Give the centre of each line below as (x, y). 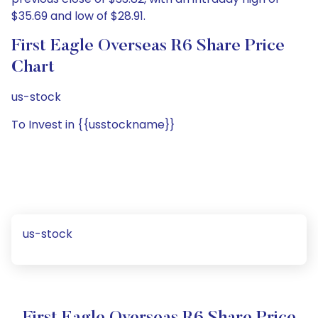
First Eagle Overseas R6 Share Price (148, 46)
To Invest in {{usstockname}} (93, 125)
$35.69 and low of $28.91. (78, 16)
